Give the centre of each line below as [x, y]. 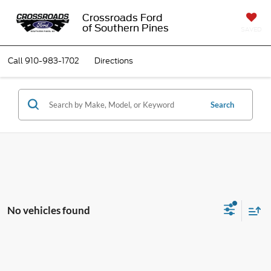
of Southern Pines [125, 28]
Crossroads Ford [122, 18]
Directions [114, 61]
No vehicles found [49, 211]
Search [222, 104]
